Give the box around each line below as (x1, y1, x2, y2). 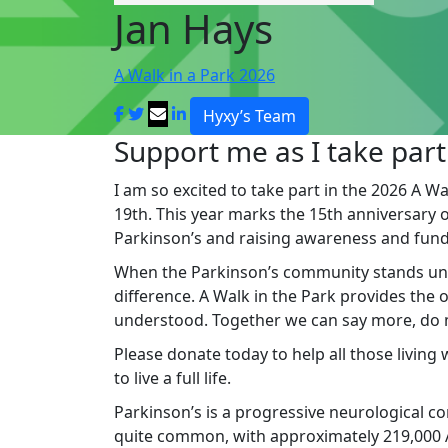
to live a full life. (114, 366, 231, 389)
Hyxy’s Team (203, 104, 296, 127)
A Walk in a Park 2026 (114, 63, 275, 86)
